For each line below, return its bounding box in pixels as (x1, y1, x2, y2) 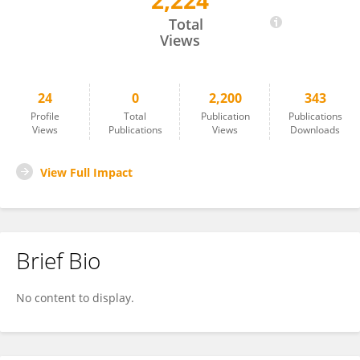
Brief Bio (16, 245, 100, 276)
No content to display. (16, 290, 134, 305)
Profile (31, 109, 59, 123)
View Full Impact (40, 165, 133, 180)
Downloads (290, 123, 340, 137)
